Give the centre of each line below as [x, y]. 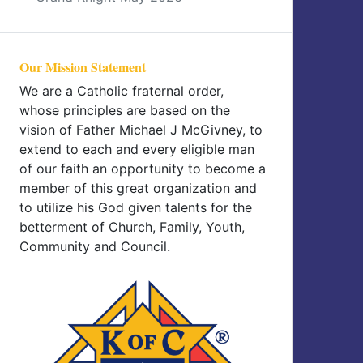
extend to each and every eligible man [137, 149]
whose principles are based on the [125, 110]
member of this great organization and [138, 188]
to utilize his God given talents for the [136, 207]
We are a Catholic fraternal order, [122, 91]
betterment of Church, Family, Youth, [132, 227]
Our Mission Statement [83, 67]
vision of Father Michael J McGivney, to [141, 130]
